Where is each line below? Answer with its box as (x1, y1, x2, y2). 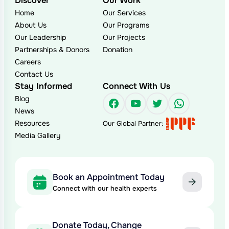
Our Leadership (14, 33, 66, 42)
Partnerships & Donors (14, 45, 89, 55)
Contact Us (14, 70, 53, 79)
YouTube (129, 95, 176, 110)
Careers (14, 57, 41, 67)
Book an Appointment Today (52, 171, 165, 182)
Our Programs (103, 20, 150, 30)
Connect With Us (103, 81, 171, 92)
